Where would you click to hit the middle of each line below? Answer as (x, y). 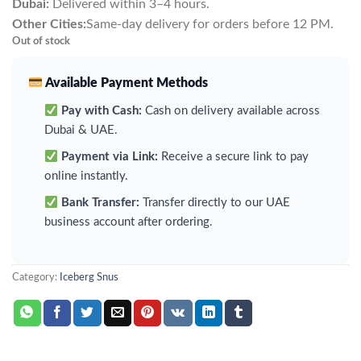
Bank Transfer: (100, 203)
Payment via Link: (109, 157)
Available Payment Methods (126, 83)
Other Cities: (49, 24)
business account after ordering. (128, 222)
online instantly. (86, 176)
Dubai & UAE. (81, 131)
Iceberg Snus (89, 277)
